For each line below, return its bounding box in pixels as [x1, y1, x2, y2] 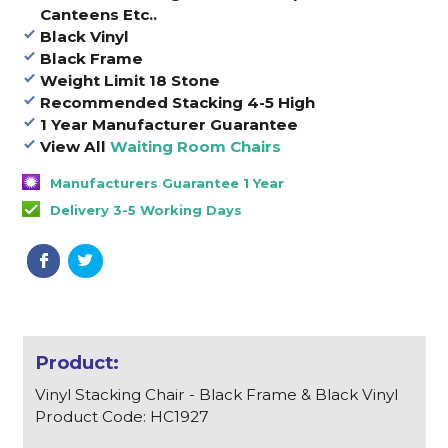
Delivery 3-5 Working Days [50, 201, 243, 218]
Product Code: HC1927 [35, 406, 210, 426]
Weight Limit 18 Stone [39, 70, 220, 90]
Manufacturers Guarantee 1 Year [50, 174, 285, 191]
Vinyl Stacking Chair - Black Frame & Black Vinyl [35, 384, 399, 404]
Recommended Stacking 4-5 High [39, 92, 315, 112]
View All [39, 136, 110, 156]
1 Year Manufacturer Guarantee [39, 114, 298, 134]
